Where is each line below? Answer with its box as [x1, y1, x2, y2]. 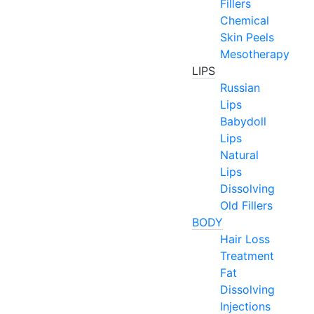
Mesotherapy [220, 47, 289, 61]
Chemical [220, 13, 269, 27]
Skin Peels [220, 30, 274, 44]
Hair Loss [220, 232, 270, 246]
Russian [220, 81, 260, 95]
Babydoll [220, 114, 266, 128]
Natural [220, 148, 259, 162]
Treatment [220, 249, 274, 263]
